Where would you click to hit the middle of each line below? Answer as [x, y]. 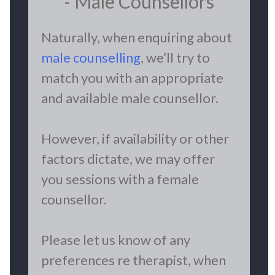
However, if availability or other [135, 139]
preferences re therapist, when [134, 260]
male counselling [91, 58]
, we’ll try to [175, 58]
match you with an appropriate [132, 78]
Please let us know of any [116, 240]
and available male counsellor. [130, 98]
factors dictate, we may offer [128, 159]
